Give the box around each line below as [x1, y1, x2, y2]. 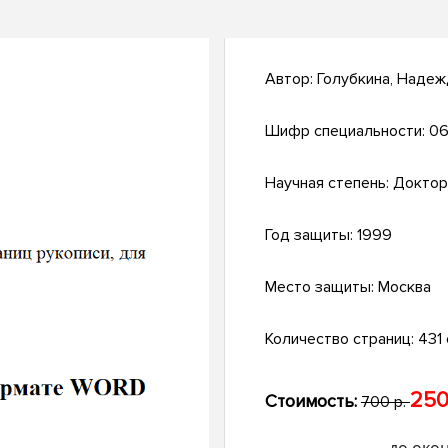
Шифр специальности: [265, 121, 429, 142]
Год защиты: [265, 225, 357, 246]
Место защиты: [265, 277, 378, 298]
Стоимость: [265, 390, 357, 413]
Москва [378, 277, 431, 298]
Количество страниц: [265, 329, 418, 350]
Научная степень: [265, 173, 393, 194]
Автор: [265, 69, 317, 90]
